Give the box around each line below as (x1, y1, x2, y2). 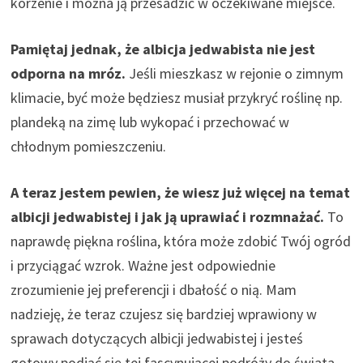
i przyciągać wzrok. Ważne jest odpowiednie (11, 255, 276, 275)
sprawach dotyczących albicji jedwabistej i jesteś (11, 328, 304, 348)
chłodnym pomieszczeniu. (11, 136, 167, 156)
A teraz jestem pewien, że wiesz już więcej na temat (11, 182, 351, 202)
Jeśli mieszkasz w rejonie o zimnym (126, 63, 344, 83)
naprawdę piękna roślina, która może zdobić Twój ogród (11, 231, 352, 250)
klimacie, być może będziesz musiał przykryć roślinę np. (11, 88, 344, 107)
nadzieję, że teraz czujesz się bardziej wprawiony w (11, 304, 318, 323)
